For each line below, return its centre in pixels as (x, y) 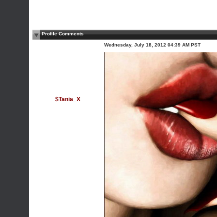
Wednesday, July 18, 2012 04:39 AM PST (152, 45)
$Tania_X (68, 99)
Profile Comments (63, 34)
